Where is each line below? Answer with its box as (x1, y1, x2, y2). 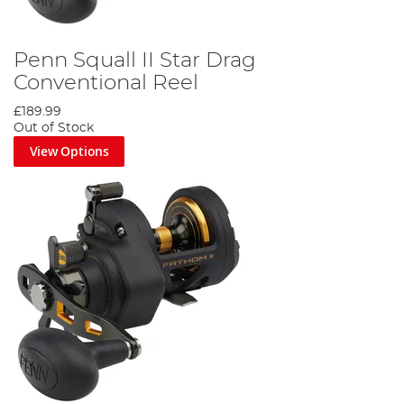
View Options (29, 142, 109, 161)
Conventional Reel (14, 72, 198, 95)
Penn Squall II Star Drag (14, 50, 256, 72)
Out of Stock (14, 122, 94, 135)
